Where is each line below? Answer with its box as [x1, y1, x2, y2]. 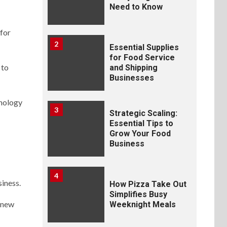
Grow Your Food [109, 129, 171, 138]
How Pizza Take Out [109, 179, 186, 189]
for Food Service [109, 53, 175, 62]
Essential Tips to [109, 119, 173, 128]
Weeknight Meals [109, 200, 176, 209]
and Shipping [109, 63, 158, 72]
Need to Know [109, 2, 163, 12]
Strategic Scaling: [109, 108, 177, 118]
